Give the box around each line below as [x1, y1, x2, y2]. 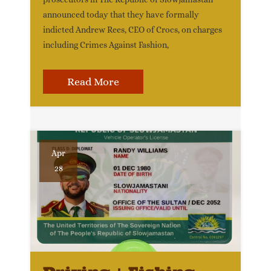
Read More [67, 76, 119, 88]
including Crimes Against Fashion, [43, 40, 169, 50]
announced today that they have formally [43, 10, 199, 19]
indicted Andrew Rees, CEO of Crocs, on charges [43, 25, 222, 34]
